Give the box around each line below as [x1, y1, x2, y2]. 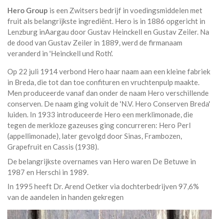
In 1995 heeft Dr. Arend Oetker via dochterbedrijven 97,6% [7, 182, 199, 191]
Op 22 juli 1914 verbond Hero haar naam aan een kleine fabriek [7, 67, 210, 76]
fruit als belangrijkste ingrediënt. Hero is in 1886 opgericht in [7, 17, 205, 26]
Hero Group [7, 6, 49, 15]
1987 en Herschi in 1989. [7, 167, 88, 176]
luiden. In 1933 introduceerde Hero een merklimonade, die [7, 110, 193, 119]
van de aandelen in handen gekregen [7, 193, 124, 202]
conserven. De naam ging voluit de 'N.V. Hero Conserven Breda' [7, 99, 210, 109]
